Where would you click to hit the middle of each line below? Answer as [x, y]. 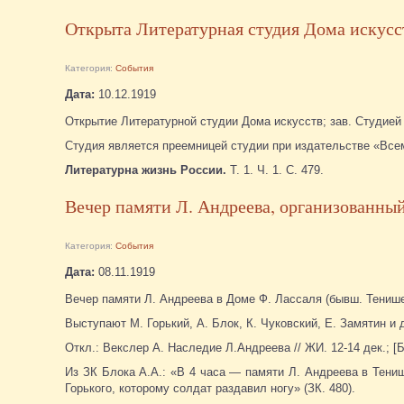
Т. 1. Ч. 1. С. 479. [275, 170]
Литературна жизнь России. [146, 170]
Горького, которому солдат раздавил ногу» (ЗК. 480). [210, 388]
